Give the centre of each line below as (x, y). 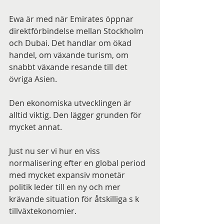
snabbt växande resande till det (69, 67)
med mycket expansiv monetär (68, 175)
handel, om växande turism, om (70, 55)
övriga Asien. (33, 79)
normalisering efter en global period (78, 163)
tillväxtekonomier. (43, 211)
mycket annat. (35, 127)
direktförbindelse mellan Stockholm (77, 31)
